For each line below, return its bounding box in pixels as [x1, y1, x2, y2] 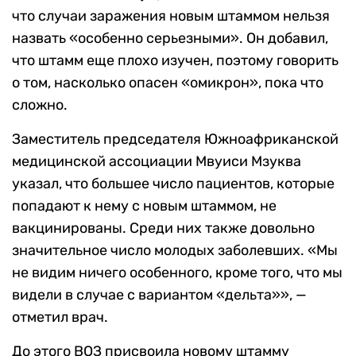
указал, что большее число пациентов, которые [12, 175, 335, 193]
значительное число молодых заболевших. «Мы [12, 242, 338, 260]
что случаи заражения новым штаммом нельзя [12, 7, 330, 25]
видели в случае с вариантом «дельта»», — [12, 286, 307, 304]
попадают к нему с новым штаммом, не [12, 197, 277, 215]
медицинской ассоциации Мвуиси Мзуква [12, 153, 301, 171]
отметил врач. [12, 308, 108, 327]
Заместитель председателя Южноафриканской [12, 130, 339, 149]
